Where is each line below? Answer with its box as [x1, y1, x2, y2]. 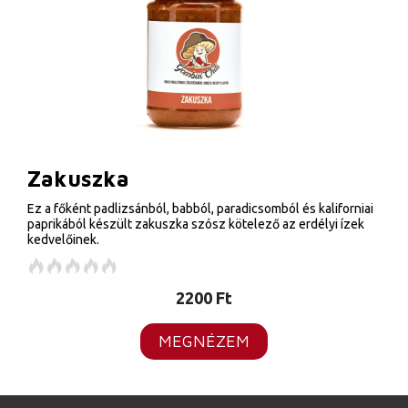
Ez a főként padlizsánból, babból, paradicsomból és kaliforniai [27, 201, 373, 216]
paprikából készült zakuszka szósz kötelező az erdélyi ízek [27, 217, 364, 231]
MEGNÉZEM [158, 331, 250, 351]
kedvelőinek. [27, 232, 99, 247]
